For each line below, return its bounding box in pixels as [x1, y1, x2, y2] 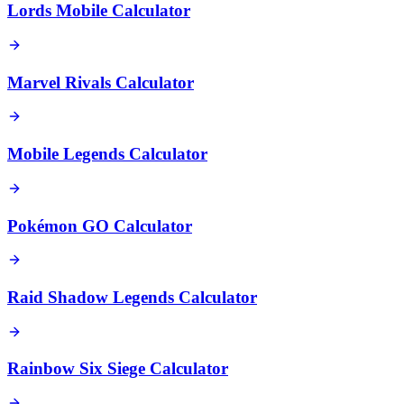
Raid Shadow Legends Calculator [7, 288, 257, 307]
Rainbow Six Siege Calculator [7, 359, 228, 379]
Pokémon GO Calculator [7, 216, 192, 235]
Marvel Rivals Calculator [7, 72, 194, 92]
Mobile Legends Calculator [7, 144, 207, 164]
